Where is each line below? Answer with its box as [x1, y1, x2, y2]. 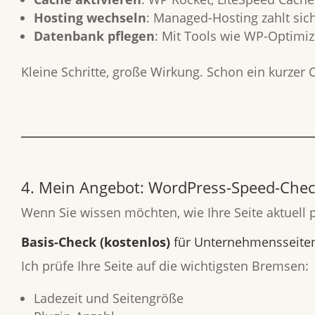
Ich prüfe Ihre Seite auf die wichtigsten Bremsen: [21, 257, 309, 274]
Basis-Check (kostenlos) [21, 233, 170, 250]
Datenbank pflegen [34, 27, 155, 44]
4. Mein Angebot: [21, 176, 148, 198]
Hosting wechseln [34, 9, 146, 26]
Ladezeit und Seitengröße [34, 290, 184, 307]
